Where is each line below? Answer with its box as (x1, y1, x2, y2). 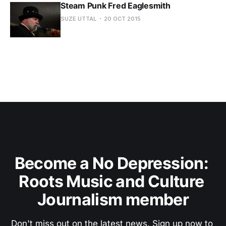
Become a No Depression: (14, 153, 212, 173)
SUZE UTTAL (61, 15, 96, 22)
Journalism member (37, 190, 189, 209)
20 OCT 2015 (104, 15, 141, 22)
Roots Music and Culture (19, 172, 207, 191)
